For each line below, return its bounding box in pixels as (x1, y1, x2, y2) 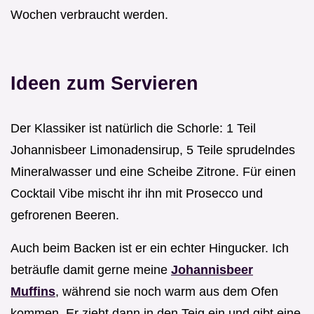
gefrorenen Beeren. (11, 207, 119, 222)
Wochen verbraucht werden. (11, 7, 168, 22)
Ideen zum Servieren (11, 71, 198, 94)
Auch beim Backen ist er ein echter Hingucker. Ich (11, 240, 289, 255)
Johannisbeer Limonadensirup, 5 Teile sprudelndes (11, 142, 295, 157)
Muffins (11, 284, 55, 299)
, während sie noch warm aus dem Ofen (55, 284, 278, 299)
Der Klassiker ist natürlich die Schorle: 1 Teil (11, 121, 256, 135)
